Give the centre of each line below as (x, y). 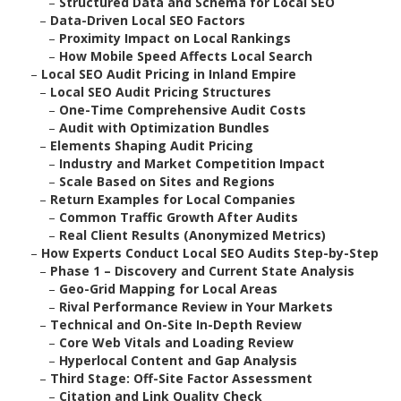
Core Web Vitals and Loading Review (176, 343)
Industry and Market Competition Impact (192, 164)
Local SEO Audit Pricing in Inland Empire (169, 74)
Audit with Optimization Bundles (164, 128)
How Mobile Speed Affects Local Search (186, 56)
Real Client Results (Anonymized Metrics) (192, 235)
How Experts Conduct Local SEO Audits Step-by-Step (210, 253)
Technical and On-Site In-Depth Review (176, 325)
